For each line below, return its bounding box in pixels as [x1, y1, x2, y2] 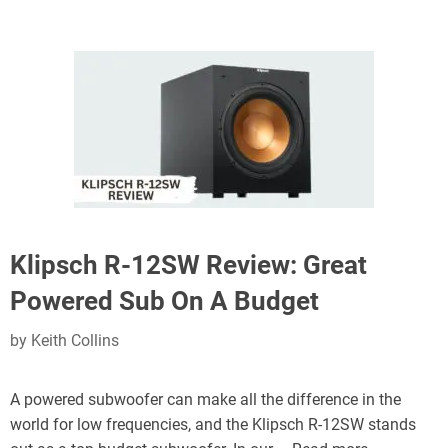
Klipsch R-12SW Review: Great [10, 250, 367, 280]
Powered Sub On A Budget [10, 286, 319, 316]
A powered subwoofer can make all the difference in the [10, 390, 401, 409]
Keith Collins [31, 331, 119, 350]
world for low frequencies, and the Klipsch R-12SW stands [10, 415, 416, 434]
